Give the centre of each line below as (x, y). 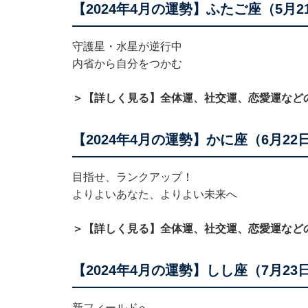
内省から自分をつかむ (127, 63)
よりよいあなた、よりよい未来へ (154, 194)
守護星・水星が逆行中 (127, 46)
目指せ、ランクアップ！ (132, 177)
